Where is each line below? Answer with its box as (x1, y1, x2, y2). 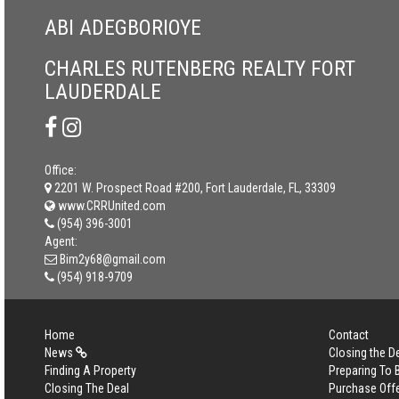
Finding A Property (45, 363, 136, 378)
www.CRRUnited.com (55, 199, 166, 213)
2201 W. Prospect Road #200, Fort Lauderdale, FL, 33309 (54, 181, 336, 195)
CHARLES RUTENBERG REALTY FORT (45, 56, 355, 81)
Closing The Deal (45, 381, 129, 395)
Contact (328, 328, 369, 342)
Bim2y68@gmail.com (60, 252, 166, 266)
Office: (45, 163, 77, 177)
